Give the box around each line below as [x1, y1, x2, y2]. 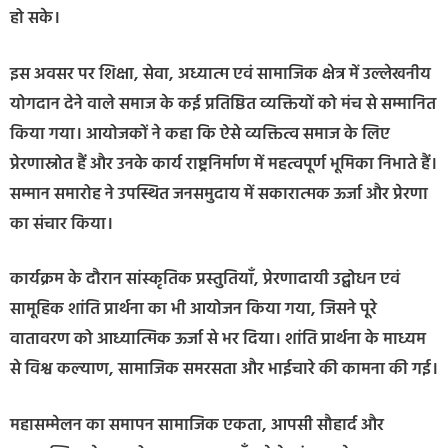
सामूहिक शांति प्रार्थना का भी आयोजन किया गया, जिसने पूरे [10, 296, 377, 324]
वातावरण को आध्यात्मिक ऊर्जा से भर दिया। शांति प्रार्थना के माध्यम [10, 326, 426, 354]
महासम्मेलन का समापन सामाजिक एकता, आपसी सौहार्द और [10, 411, 384, 439]
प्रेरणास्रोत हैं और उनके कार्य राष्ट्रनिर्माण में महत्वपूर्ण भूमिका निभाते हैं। [10, 150, 437, 178]
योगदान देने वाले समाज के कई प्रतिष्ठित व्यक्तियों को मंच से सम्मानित [10, 90, 436, 118]
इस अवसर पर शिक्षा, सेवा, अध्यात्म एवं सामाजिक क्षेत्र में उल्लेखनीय [10, 60, 431, 88]
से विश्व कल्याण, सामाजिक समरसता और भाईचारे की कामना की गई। [10, 356, 438, 384]
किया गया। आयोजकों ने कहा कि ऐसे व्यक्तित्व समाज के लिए [10, 120, 390, 148]
